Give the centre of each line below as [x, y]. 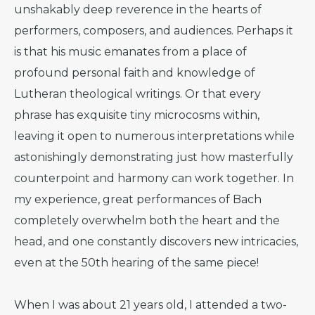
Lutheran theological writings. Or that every [137, 94]
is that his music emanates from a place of [130, 52]
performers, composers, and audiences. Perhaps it [154, 31]
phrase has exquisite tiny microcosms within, [137, 115]
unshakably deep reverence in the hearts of [138, 9]
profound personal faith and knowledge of [135, 73]
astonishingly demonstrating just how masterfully [154, 157]
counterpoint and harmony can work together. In [154, 178]
